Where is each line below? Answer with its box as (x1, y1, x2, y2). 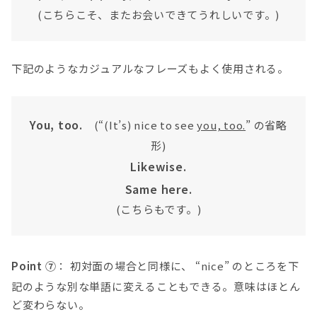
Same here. (125, 180, 192, 198)
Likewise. (130, 158, 187, 175)
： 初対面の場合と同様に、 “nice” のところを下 (56, 258, 299, 273)
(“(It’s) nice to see (82, 117, 197, 133)
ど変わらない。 (11, 296, 90, 312)
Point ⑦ (11, 258, 57, 273)
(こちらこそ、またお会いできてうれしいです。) (37, 6, 280, 22)
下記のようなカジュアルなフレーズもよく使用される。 (11, 61, 289, 76)
